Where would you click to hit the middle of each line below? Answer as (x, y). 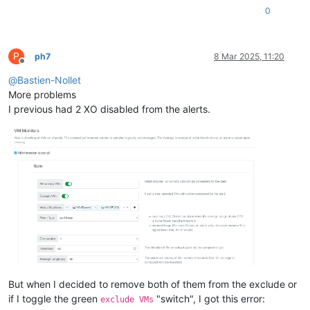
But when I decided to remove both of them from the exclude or (153, 284)
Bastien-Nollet (49, 80)
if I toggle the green (54, 299)
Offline (34, 66)
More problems (42, 95)
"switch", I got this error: (209, 299)
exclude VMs (127, 300)
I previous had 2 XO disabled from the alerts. (109, 109)
